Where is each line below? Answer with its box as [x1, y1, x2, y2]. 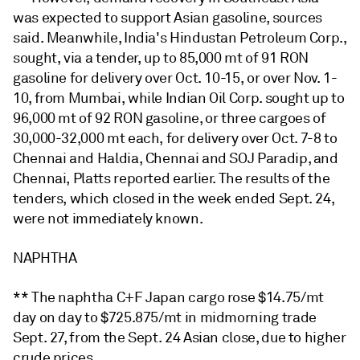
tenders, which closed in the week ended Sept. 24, [13, 190, 335, 207]
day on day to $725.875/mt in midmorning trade [13, 309, 317, 326]
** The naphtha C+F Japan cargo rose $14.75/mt [13, 288, 324, 306]
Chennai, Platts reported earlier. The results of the [13, 170, 330, 187]
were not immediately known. [13, 210, 203, 227]
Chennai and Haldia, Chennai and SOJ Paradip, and [13, 149, 338, 167]
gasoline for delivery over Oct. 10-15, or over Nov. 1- [13, 69, 337, 87]
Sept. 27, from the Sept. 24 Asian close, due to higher [13, 329, 346, 346]
